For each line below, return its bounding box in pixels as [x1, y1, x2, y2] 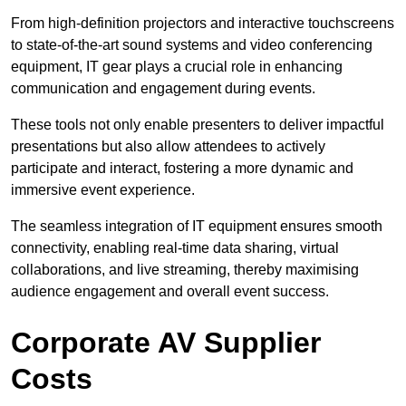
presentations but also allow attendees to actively [11, 139, 325, 155]
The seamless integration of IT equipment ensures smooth [11, 218, 382, 235]
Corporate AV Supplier [11, 326, 321, 360]
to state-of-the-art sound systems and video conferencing [11, 37, 372, 53]
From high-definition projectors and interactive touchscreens [11, 15, 394, 32]
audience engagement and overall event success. [11, 284, 329, 300]
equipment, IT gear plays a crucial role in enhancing [11, 59, 343, 75]
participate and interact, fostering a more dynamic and [11, 160, 353, 177]
